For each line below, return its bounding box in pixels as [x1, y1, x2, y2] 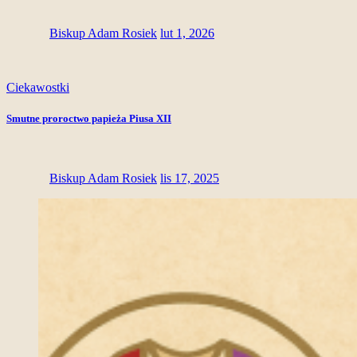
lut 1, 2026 [160, 26, 214, 41]
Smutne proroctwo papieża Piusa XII [6, 112, 171, 125]
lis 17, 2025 [160, 171, 219, 186]
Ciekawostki [6, 80, 69, 95]
